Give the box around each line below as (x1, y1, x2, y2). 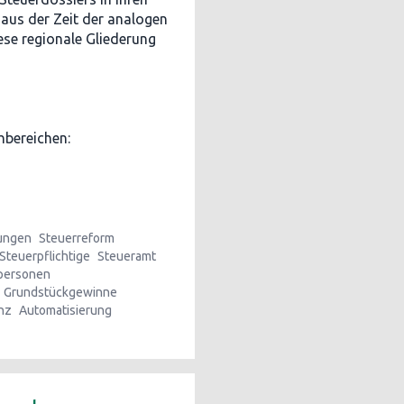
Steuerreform (39, 231, 115, 245)
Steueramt (97, 249, 156, 263)
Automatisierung (19, 303, 112, 317)
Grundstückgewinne (4, 285, 117, 299)
